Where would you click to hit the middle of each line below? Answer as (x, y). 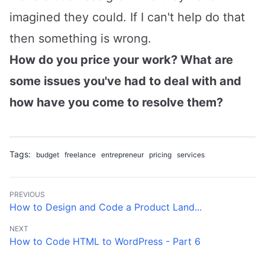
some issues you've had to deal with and (125, 81)
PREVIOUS (27, 194)
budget (48, 154)
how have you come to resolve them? (116, 102)
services (191, 154)
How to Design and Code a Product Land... (106, 207)
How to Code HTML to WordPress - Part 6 (105, 241)
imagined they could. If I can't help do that (127, 17)
